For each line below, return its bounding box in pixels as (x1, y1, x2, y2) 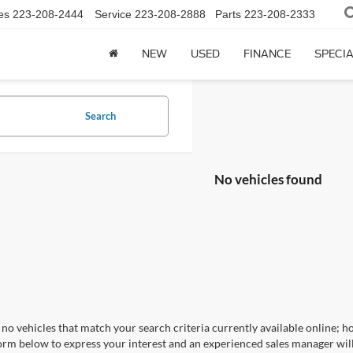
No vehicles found (214, 171, 322, 188)
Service (95, 8, 132, 21)
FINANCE (243, 48, 291, 61)
